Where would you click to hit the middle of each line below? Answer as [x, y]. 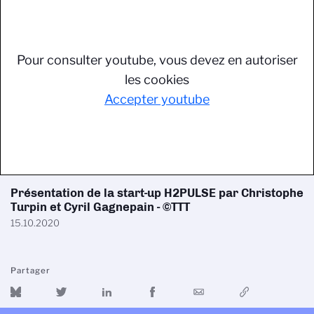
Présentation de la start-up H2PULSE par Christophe [157, 193]
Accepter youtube [157, 99]
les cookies [157, 80]
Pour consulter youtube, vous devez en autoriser [157, 60]
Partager [30, 271]
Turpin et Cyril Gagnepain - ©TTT [100, 207]
